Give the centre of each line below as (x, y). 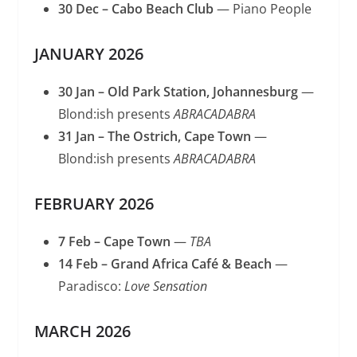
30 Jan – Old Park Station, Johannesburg (178, 91)
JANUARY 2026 (88, 53)
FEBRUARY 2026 (94, 203)
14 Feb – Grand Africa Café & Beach (165, 263)
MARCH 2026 (82, 331)
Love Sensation (165, 286)
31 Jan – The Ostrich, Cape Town (154, 136)
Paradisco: (91, 286)
